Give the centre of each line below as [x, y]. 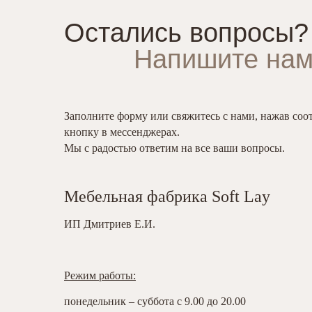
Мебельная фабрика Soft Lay [167, 196]
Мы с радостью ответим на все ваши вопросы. [174, 148]
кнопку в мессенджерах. [122, 132]
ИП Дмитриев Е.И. [110, 224]
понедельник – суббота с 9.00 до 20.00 [155, 301]
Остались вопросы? [186, 33]
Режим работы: [100, 275]
